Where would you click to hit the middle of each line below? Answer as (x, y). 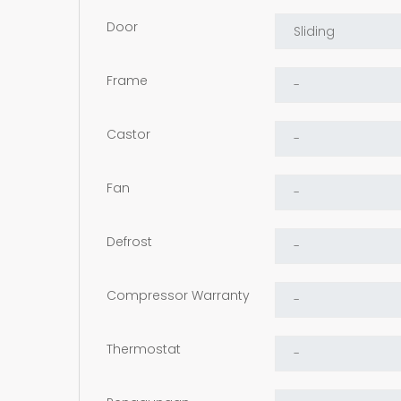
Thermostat (144, 349)
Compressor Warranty (178, 295)
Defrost (129, 241)
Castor (128, 134)
